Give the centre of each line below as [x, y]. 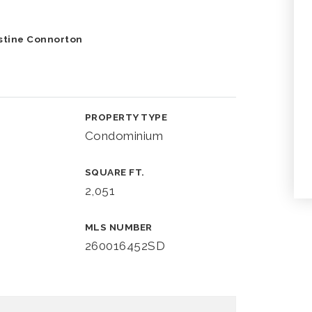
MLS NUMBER [118, 227]
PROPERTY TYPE [126, 117]
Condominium [124, 136]
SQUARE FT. [115, 172]
